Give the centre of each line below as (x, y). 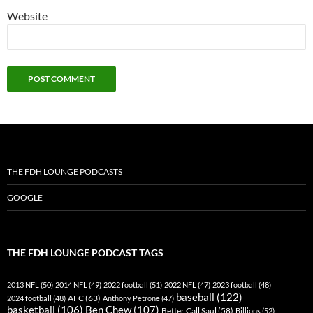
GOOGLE (25, 197)
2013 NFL (23, 284)
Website (27, 15)
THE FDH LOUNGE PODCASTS (65, 171)
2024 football (29, 298)
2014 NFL (71, 284)
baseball (195, 297)
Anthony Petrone (131, 298)
